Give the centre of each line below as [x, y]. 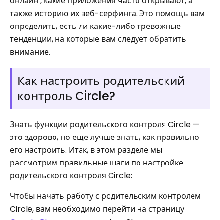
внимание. [30, 52]
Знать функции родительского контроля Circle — [105, 124]
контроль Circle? [66, 96]
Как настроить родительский [101, 81]
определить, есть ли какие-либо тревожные [95, 26]
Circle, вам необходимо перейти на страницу [97, 209]
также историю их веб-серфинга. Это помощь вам [107, 14]
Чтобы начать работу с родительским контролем [105, 196]
